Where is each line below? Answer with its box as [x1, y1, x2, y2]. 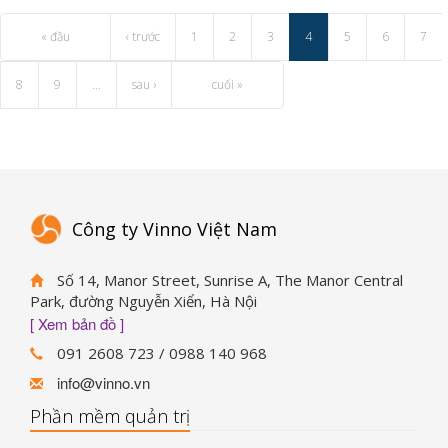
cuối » [212, 76, 243, 93]
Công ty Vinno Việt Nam [72, 217, 277, 242]
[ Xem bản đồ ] [30, 313, 124, 334]
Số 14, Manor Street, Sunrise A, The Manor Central [53, 270, 403, 290]
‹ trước [126, 28, 160, 45]
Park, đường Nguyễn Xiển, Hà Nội [30, 291, 257, 311]
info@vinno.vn [57, 372, 150, 393]
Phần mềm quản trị [30, 404, 190, 428]
